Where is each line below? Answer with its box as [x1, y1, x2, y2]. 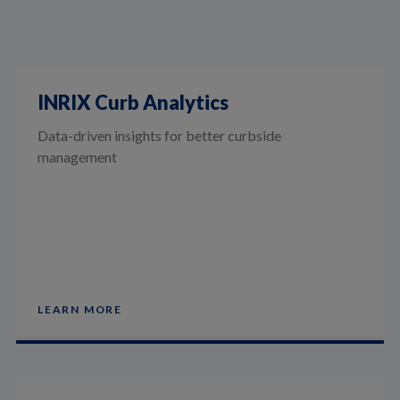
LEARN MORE [37, 303, 122, 317]
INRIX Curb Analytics [37, 90, 229, 115]
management [37, 148, 117, 166]
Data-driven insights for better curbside [37, 127, 281, 145]
